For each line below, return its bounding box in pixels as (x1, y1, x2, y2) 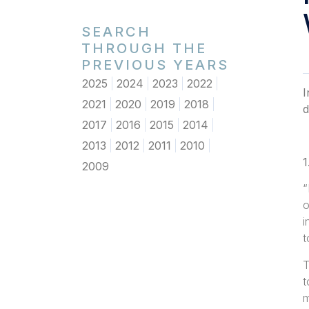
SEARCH (81, 23, 151, 40)
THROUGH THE (81, 39, 207, 57)
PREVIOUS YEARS (81, 56, 229, 73)
